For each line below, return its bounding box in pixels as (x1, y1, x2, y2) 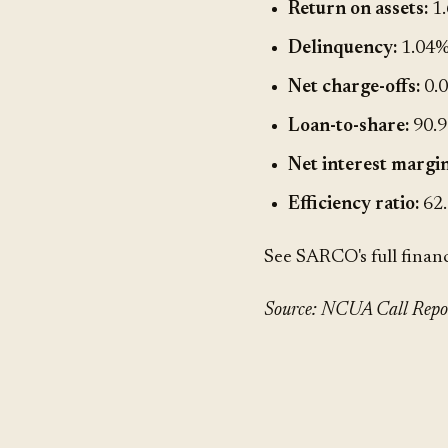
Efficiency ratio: (288, 195, 419, 214)
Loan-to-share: (288, 117, 409, 136)
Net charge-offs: (288, 78, 420, 97)
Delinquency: (288, 39, 397, 58)
